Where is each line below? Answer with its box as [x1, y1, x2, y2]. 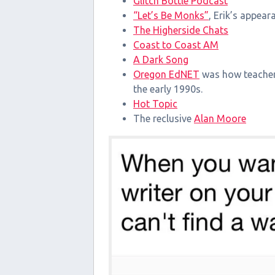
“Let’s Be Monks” [133, 9, 209, 21]
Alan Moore [194, 112, 246, 124]
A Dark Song [133, 53, 188, 65]
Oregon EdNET [133, 68, 199, 80]
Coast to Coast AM [133, 39, 219, 50]
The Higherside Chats [133, 24, 228, 36]
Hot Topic [133, 98, 177, 109]
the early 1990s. [133, 83, 203, 95]
